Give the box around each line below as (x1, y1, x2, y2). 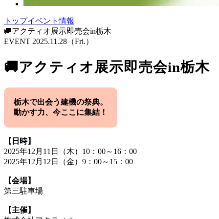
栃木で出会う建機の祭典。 (14, 97, 108, 106)
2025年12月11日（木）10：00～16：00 (4, 147, 137, 155)
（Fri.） (67, 37, 93, 45)
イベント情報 (27, 16, 74, 25)
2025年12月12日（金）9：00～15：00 (4, 157, 133, 166)
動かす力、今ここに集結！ (14, 108, 108, 116)
